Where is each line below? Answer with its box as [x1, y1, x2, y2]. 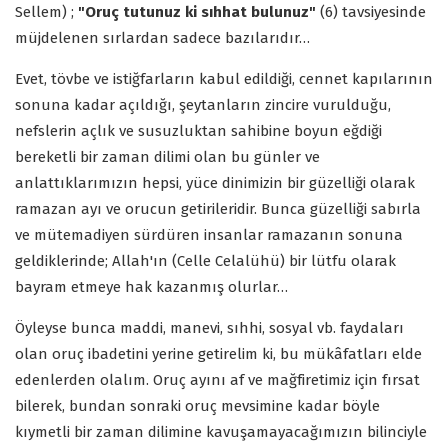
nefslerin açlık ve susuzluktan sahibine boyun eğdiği [15, 121, 382, 140]
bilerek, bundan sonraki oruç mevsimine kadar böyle [15, 396, 380, 415]
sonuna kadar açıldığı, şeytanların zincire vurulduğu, [15, 95, 391, 114]
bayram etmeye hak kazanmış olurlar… [15, 277, 288, 296]
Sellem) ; [15, 2, 74, 21]
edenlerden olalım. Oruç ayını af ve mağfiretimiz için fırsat [15, 370, 420, 389]
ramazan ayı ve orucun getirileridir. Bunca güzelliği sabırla [15, 199, 421, 218]
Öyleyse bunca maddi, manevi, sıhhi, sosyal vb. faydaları [15, 318, 404, 337]
